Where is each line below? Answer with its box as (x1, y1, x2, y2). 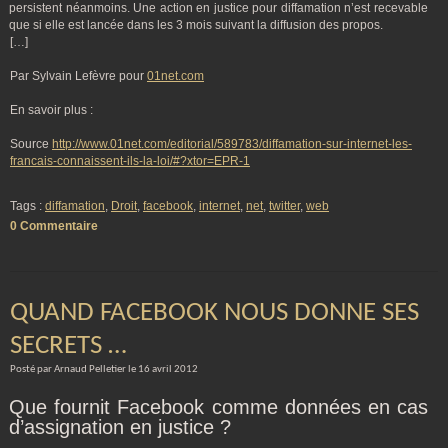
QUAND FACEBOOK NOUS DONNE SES (10, 300, 419, 327)
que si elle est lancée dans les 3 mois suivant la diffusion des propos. (9, 18, 383, 32)
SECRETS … (10, 333, 127, 360)
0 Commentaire (10, 219, 98, 233)
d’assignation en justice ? (9, 416, 231, 438)
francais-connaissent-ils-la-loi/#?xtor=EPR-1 (10, 154, 250, 168)
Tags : (10, 199, 45, 213)
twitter (269, 199, 300, 213)
